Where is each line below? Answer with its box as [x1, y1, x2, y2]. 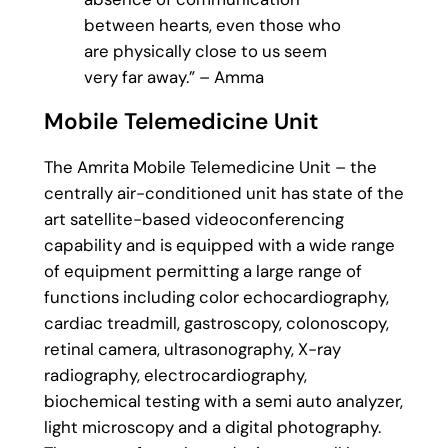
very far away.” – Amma [83, 65, 264, 88]
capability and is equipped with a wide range [43, 234, 395, 257]
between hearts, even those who [83, 13, 341, 36]
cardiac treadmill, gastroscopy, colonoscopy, [43, 312, 389, 335]
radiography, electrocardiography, [43, 364, 307, 387]
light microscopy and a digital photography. [43, 416, 381, 439]
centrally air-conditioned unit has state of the [43, 182, 404, 205]
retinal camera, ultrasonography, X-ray [43, 338, 341, 361]
